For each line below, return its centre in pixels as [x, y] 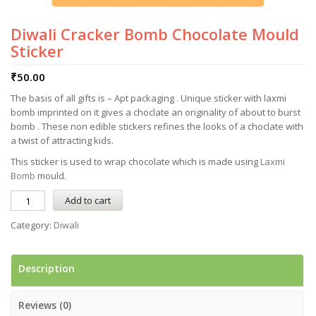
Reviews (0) [45, 305]
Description [47, 268]
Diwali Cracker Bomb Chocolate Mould [155, 34]
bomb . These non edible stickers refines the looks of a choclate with [157, 126]
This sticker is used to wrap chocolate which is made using [135, 162]
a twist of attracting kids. [62, 140]
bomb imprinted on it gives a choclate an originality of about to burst [156, 112]
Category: [32, 225]
